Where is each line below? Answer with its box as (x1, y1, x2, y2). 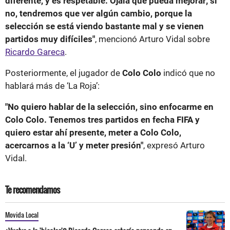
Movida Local (5, 209, 39, 220)
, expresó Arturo (143, 140, 205, 150)
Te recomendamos (5, 183, 60, 196)
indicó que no (161, 67, 215, 78)
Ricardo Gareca (5, 46, 65, 57)
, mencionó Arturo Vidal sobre (95, 33, 210, 44)
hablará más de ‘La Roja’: (5, 80, 100, 91)
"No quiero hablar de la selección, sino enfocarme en (5, 101, 214, 112)
